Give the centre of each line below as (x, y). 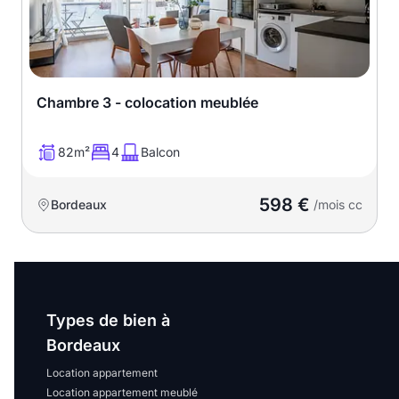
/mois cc (336, 204)
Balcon (160, 151)
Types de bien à (108, 320)
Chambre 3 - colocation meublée (147, 102)
